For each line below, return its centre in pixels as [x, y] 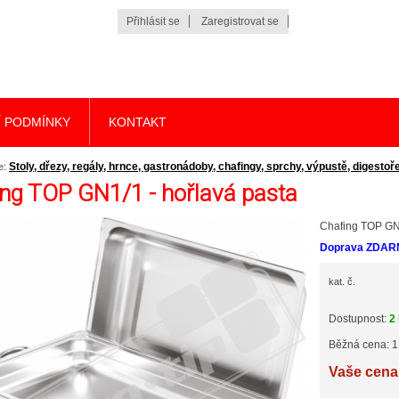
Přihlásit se [153, 21]
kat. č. [342, 281]
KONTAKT [138, 122]
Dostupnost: [359, 319]
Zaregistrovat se [240, 21]
